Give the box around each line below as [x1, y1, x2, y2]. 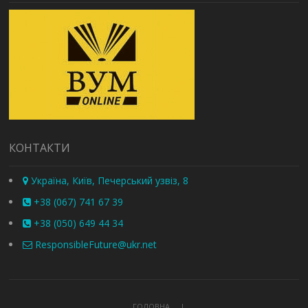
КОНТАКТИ [9, 140, 71, 156]
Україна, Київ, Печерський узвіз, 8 [28, 174, 189, 188]
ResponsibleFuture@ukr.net [32, 238, 157, 252]
